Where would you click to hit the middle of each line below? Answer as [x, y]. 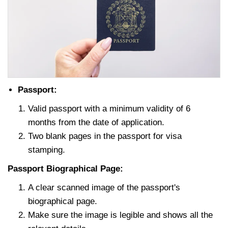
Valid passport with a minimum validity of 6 [109, 108]
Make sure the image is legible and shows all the [120, 215]
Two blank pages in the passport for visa [105, 136]
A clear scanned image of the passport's [104, 187]
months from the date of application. [96, 122]
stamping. [48, 150]
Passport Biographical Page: [65, 168]
